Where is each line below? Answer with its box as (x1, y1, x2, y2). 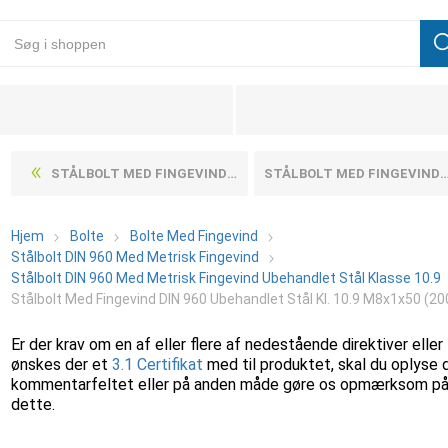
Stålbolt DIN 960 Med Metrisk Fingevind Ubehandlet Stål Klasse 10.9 (11, 270, 442, 286)
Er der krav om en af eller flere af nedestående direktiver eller (11, 335, 444, 354)
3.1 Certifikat (112, 355, 204, 374)
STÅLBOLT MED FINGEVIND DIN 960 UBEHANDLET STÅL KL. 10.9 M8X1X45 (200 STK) (51, 166, 228, 181)
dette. (11, 395, 56, 414)
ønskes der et (11, 355, 113, 374)
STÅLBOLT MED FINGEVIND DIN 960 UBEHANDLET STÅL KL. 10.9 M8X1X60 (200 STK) (263, 166, 440, 181)
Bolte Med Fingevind (130, 228, 259, 244)
